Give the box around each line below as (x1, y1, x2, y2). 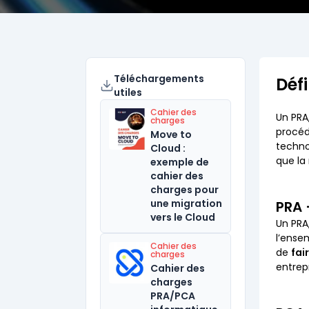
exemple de (150, 155, 209, 169)
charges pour (150, 183, 219, 197)
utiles (113, 86, 142, 99)
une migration (150, 197, 222, 210)
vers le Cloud (150, 210, 215, 224)
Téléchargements (113, 72, 204, 86)
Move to (150, 128, 192, 141)
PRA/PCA (150, 289, 195, 303)
